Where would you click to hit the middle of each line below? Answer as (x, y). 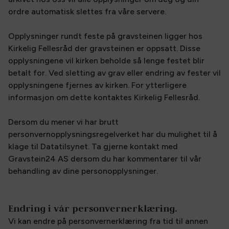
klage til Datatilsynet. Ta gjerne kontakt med (93, 146)
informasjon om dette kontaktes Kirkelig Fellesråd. (104, 97)
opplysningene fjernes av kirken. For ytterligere (97, 85)
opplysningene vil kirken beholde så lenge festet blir (106, 61)
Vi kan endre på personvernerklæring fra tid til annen (108, 221)
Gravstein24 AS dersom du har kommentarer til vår (105, 159)
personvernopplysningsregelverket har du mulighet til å (113, 134)
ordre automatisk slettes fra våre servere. (87, 12)
